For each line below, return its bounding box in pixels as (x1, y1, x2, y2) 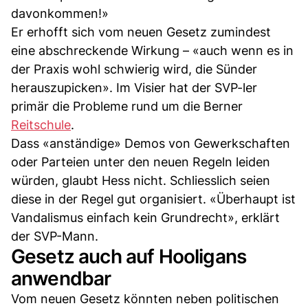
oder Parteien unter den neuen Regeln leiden (11, 154, 270, 169)
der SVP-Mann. (11, 228, 98, 243)
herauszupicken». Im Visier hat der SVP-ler (11, 80, 257, 95)
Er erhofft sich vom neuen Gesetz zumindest (11, 24, 271, 39)
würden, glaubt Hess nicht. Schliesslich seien (11, 173, 270, 188)
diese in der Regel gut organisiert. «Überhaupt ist (11, 191, 296, 206)
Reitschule (11, 117, 71, 132)
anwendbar (11, 266, 111, 290)
